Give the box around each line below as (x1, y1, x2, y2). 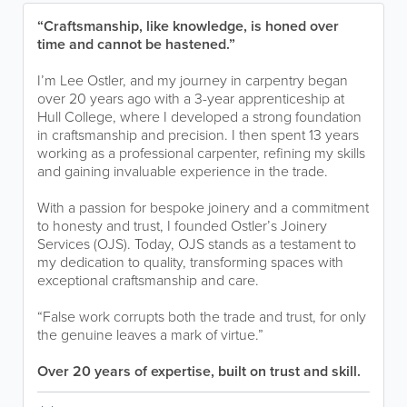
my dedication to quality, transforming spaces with (37, 252, 343, 273)
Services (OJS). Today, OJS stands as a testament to (37, 233, 356, 254)
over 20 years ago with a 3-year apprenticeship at (37, 88, 344, 109)
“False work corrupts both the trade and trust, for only (37, 306, 366, 327)
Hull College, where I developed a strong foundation (37, 106, 362, 127)
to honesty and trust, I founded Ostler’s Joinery (37, 215, 327, 236)
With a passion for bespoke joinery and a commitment (37, 197, 369, 218)
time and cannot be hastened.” (37, 34, 235, 55)
